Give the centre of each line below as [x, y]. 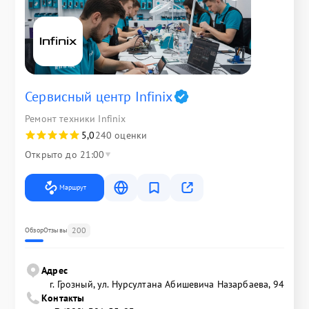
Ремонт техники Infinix [76, 118]
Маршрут [73, 187]
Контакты [63, 298]
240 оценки [121, 135]
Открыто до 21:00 [65, 154]
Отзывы [55, 230]
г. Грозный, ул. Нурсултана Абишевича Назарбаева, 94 [167, 284]
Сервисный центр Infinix [99, 96]
